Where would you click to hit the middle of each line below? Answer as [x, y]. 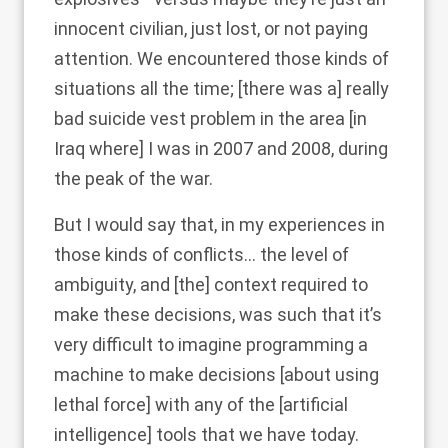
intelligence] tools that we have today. [206, 434]
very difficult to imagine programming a [211, 344]
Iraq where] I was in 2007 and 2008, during [221, 148]
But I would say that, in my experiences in [219, 224]
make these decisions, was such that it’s [218, 314]
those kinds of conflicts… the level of [201, 254]
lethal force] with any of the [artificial [201, 404]
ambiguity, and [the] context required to [211, 284]
